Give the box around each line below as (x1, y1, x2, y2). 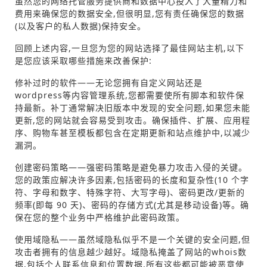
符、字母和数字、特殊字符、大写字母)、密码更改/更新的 (15, 187, 245, 198)
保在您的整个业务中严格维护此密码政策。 (15, 212, 185, 223)
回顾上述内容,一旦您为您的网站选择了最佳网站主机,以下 (15, 42, 244, 54)
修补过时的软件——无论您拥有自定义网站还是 (15, 77, 206, 88)
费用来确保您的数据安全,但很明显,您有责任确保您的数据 (15, 8, 244, 19)
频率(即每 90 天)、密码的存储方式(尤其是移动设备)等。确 (15, 199, 249, 210)
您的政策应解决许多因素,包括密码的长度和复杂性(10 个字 (15, 174, 249, 185)
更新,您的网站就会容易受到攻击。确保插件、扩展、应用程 (15, 114, 250, 126)
